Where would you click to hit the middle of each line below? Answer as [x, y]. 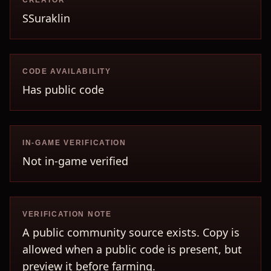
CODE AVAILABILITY [67, 71]
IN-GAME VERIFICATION [74, 143]
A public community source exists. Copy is [131, 232]
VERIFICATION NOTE [67, 214]
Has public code [63, 90]
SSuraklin [46, 18]
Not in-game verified [75, 161]
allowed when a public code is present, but [132, 249]
